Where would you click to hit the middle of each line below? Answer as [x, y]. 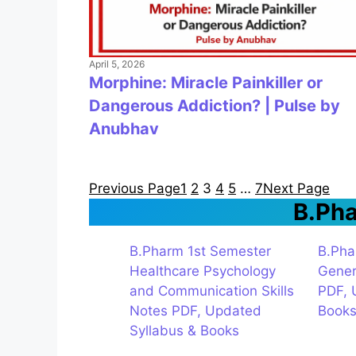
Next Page [296, 189]
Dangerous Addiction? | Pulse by [215, 106]
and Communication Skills [212, 291]
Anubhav [124, 129]
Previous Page [135, 189]
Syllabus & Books [184, 331]
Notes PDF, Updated [195, 311]
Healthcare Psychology [203, 271]
